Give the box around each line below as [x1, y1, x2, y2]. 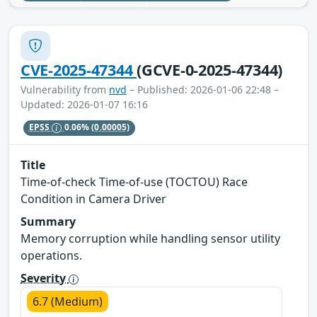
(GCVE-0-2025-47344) [137, 59, 283, 80]
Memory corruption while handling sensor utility [21, 230, 280, 246]
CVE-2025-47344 [21, 59, 137, 80]
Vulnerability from [21, 82, 109, 96]
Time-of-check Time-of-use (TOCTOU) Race [21, 173, 248, 190]
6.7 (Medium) [33, 293, 103, 309]
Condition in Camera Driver [21, 190, 166, 207]
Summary [21, 213, 76, 229]
